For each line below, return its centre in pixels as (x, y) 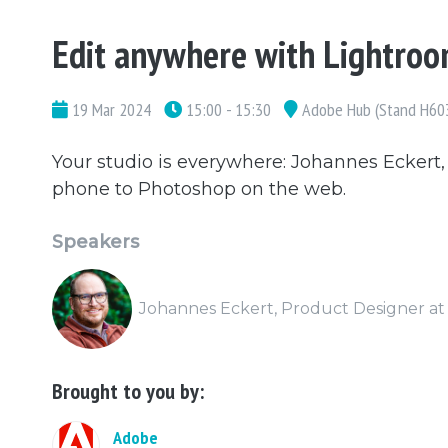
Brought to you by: (128, 390)
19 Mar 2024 (109, 109)
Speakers (95, 241)
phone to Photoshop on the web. (199, 188)
